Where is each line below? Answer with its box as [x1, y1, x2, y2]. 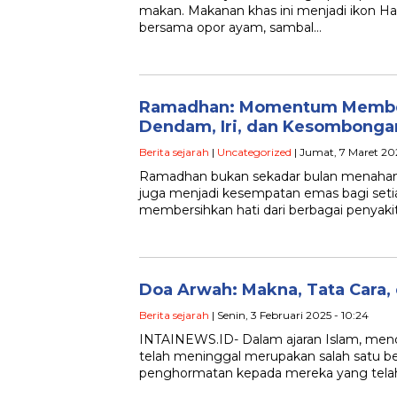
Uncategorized [217, 145, 292, 160]
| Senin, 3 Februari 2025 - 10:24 [209, 308, 369, 323]
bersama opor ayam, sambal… [139, 19, 322, 36]
